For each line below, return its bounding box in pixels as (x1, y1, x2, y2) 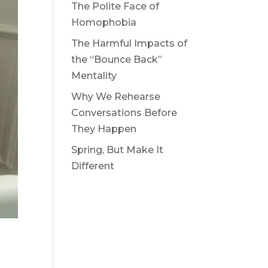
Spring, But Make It (71, 144, 164, 156)
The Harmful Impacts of (71, 38, 188, 50)
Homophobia (71, 17, 137, 29)
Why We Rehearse (71, 91, 161, 103)
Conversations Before (71, 107, 178, 119)
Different (71, 160, 115, 172)
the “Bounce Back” (71, 54, 163, 66)
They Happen (71, 123, 137, 135)
